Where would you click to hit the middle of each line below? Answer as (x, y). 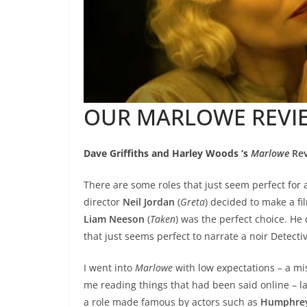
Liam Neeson (115, 219)
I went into (109, 268)
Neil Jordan (150, 202)
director (103, 202)
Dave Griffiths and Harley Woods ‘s (167, 153)
